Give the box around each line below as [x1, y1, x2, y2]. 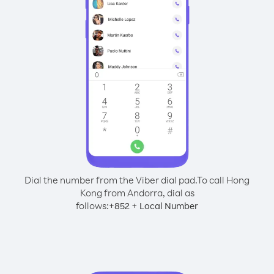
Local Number [139, 200, 198, 212]
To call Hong [197, 174, 250, 186]
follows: [76, 199, 109, 212]
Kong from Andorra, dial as [80, 187, 194, 199]
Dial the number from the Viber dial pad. [24, 174, 197, 186]
